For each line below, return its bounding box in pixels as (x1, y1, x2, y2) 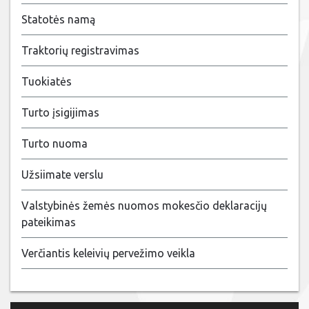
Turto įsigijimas (21, 106, 99, 119)
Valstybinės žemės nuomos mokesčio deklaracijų (21, 199, 267, 212)
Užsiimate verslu (21, 168, 103, 181)
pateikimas (21, 216, 76, 228)
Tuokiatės (21, 75, 72, 88)
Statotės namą (21, 13, 95, 26)
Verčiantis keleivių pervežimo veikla (21, 247, 195, 259)
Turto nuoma (21, 137, 88, 150)
